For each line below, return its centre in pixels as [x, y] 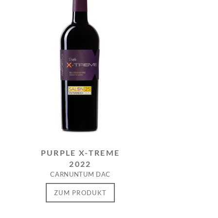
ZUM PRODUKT [80, 192]
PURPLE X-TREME [80, 153]
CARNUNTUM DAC [80, 174]
